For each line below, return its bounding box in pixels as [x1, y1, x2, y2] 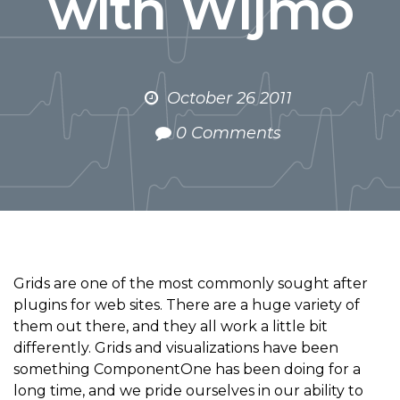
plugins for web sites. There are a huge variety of [13, 296, 360, 313]
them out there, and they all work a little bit [13, 318, 328, 335]
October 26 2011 [166, 88, 292, 108]
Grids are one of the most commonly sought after [13, 275, 368, 292]
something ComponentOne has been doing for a [13, 361, 361, 378]
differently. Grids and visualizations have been [13, 339, 338, 356]
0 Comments [175, 123, 281, 143]
